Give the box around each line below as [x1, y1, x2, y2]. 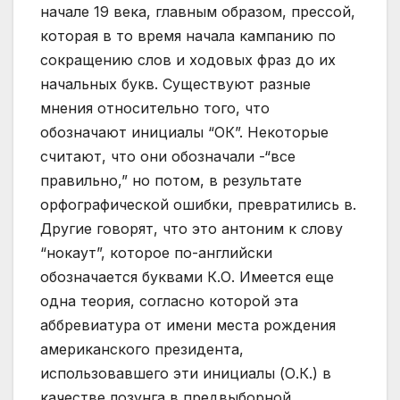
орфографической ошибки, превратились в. [40, 196, 356, 214]
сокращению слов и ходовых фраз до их [40, 51, 336, 70]
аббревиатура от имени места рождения [40, 316, 336, 335]
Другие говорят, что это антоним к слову [40, 220, 343, 238]
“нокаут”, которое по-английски [40, 244, 272, 262]
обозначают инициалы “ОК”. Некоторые [40, 123, 329, 142]
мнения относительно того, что [40, 99, 270, 118]
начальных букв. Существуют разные [40, 75, 311, 94]
